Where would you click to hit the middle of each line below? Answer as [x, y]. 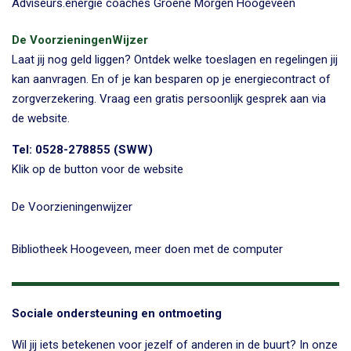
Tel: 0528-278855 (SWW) [82, 149]
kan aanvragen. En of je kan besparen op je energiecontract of [171, 79]
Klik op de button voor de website [98, 169]
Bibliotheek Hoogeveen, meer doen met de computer [147, 250]
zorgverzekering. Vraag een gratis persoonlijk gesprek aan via [169, 98]
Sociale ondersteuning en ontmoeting [117, 313]
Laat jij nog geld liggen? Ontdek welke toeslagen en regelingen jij [175, 59]
